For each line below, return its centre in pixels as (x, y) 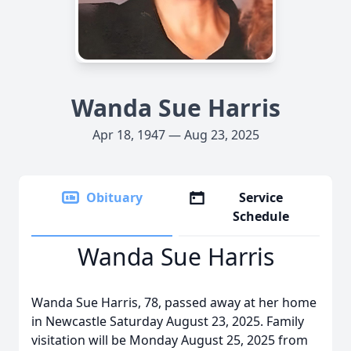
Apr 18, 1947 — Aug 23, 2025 (175, 135)
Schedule (261, 216)
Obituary (114, 197)
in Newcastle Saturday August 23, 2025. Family (168, 321)
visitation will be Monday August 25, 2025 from (170, 340)
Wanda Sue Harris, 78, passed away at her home (174, 302)
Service (261, 197)
